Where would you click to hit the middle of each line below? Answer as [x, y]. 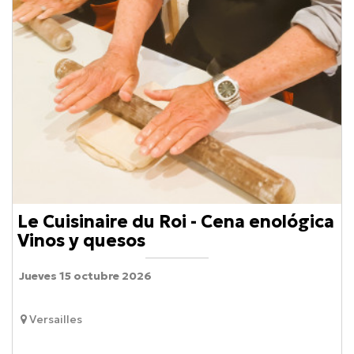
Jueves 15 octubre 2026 [86, 275]
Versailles [56, 320]
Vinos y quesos [81, 240]
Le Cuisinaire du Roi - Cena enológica [176, 222]
